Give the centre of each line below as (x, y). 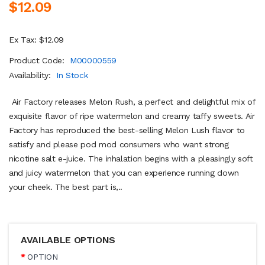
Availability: (31, 75)
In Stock (72, 75)
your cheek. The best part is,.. (66, 187)
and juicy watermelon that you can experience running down (124, 172)
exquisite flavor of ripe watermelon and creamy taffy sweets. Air (132, 116)
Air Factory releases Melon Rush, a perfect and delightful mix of (132, 101)
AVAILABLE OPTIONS (68, 240)
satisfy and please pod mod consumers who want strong (119, 144)
